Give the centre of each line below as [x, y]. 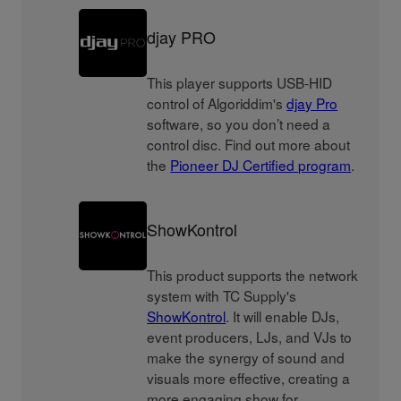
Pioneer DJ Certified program [261, 165]
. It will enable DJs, [283, 316]
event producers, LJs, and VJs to [250, 337]
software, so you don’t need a [239, 124]
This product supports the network [253, 275]
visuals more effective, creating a [249, 378]
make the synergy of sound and [246, 358]
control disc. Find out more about [249, 145]
